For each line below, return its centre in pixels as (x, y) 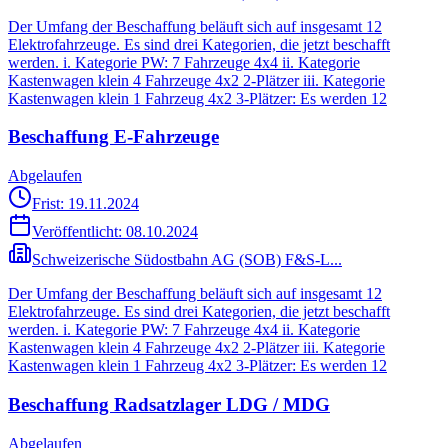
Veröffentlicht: (79, 232)
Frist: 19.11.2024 (85, 204)
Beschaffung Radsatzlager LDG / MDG (169, 404)
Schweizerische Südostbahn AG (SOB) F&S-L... (187, 260)
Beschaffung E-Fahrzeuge (113, 137)
